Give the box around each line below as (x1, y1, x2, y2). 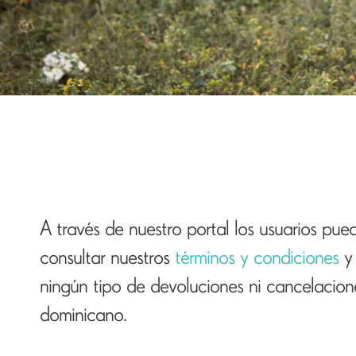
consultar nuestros (40, 244, 169, 268)
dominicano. (40, 301, 126, 325)
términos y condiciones (169, 244, 339, 268)
